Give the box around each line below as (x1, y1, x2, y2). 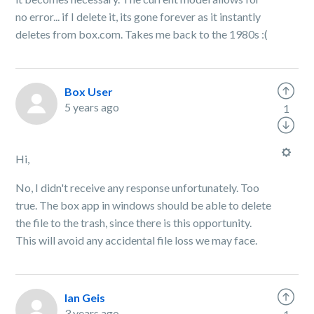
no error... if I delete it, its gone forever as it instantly (15, 10, 261, 23)
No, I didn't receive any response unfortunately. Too (15, 181, 260, 194)
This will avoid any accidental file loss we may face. (15, 233, 258, 247)
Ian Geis (64, 291, 106, 304)
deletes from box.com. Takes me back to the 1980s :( (15, 27, 268, 41)
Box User (64, 85, 114, 98)
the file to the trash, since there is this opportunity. (15, 216, 252, 229)
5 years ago (64, 100, 120, 114)
